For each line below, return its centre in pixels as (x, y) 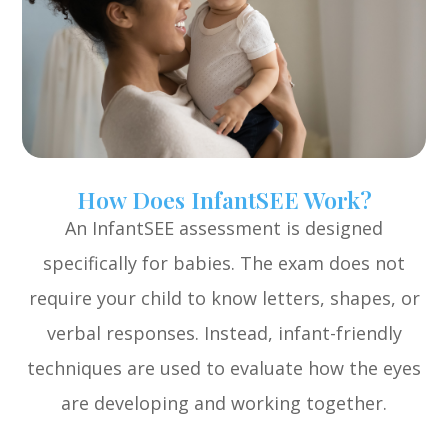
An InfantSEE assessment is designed (224, 228)
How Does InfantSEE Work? (224, 200)
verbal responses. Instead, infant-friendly (224, 333)
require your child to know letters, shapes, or (224, 298)
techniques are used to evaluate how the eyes (224, 368)
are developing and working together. (224, 403)
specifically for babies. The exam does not (224, 263)
